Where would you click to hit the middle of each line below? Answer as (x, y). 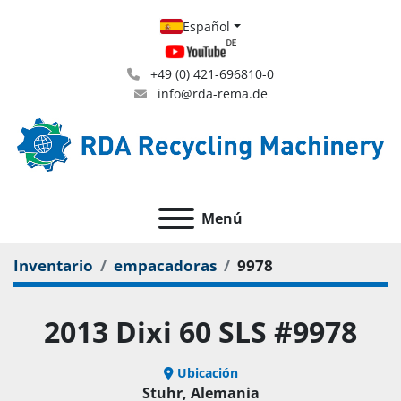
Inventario (53, 265)
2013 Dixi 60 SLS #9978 (200, 332)
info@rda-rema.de (210, 94)
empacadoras (165, 265)
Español (207, 26)
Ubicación (207, 373)
